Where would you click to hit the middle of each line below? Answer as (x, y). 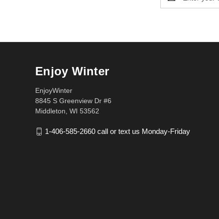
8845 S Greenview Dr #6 (73, 100)
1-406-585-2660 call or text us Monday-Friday (118, 131)
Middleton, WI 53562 (67, 111)
